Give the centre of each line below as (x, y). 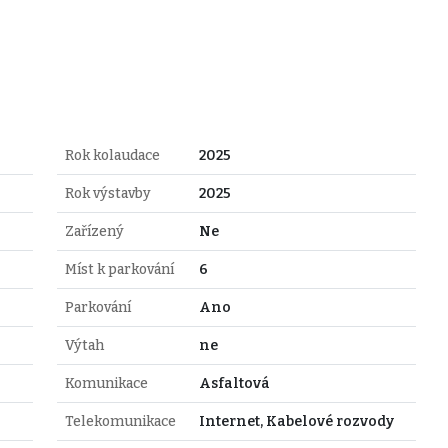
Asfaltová (234, 383)
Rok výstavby (107, 193)
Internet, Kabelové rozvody (296, 421)
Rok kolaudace (112, 155)
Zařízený (94, 231)
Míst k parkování (119, 269)
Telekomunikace (120, 421)
